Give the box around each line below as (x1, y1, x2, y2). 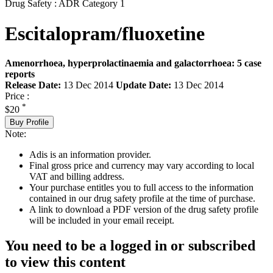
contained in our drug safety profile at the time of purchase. (29, 193, 255, 204)
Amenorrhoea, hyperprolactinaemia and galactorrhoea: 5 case (5, 58, 261, 69)
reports (5, 69, 35, 80)
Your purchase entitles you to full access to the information (29, 182, 253, 193)
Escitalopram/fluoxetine (5, 22, 205, 44)
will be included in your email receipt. (29, 214, 174, 225)
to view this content (5, 254, 126, 271)
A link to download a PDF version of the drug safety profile (29, 204, 258, 214)
